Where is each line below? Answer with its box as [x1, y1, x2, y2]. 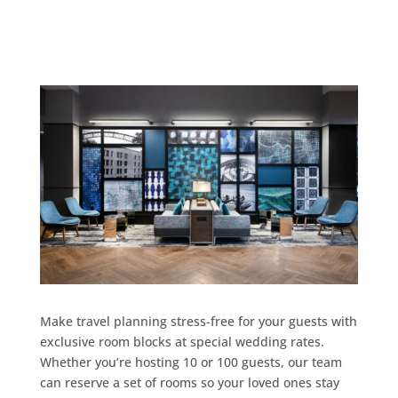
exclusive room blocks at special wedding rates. [39, 332, 324, 350]
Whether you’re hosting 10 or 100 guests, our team [39, 353, 342, 370]
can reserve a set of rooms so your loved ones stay [39, 373, 339, 391]
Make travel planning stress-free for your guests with [39, 312, 357, 330]
